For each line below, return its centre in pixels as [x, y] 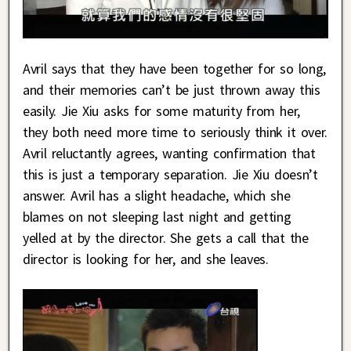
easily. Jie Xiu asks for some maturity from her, [161, 110]
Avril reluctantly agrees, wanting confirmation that [169, 153]
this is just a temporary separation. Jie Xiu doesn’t [170, 174]
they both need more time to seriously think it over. [175, 132]
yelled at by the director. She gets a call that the [166, 237]
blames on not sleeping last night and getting [157, 216]
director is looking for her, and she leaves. [146, 259]
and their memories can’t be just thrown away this [172, 89]
